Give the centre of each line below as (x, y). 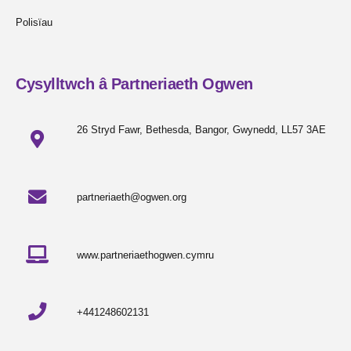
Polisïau (34, 22)
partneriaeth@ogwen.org (131, 197)
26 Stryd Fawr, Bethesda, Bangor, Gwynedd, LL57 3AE (201, 130)
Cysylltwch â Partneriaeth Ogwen (134, 84)
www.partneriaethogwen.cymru (145, 255)
